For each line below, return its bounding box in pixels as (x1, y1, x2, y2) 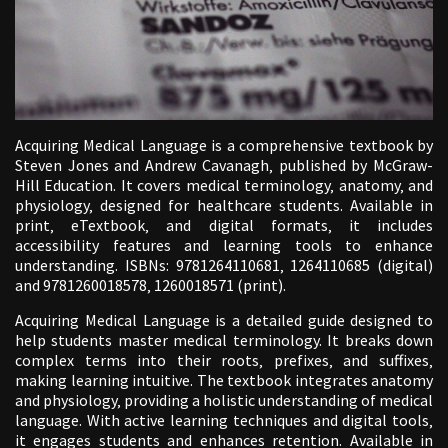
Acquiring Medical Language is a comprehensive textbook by (15, 134, 433, 155)
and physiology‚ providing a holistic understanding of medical (15, 389, 433, 410)
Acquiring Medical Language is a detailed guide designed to (15, 309, 433, 330)
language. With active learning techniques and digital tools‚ (15, 409, 433, 430)
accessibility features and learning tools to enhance (15, 234, 433, 255)
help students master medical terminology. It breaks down (15, 329, 433, 350)
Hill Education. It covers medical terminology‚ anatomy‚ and (15, 174, 433, 195)
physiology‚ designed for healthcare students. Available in (15, 194, 433, 215)
